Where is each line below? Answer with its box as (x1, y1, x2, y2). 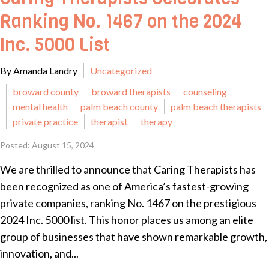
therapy (141, 116, 172, 127)
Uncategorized (90, 65, 152, 76)
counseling (183, 86, 227, 97)
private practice (13, 116, 78, 127)
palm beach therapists (171, 101, 261, 112)
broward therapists (91, 86, 171, 97)
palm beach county (80, 101, 158, 112)
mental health (13, 101, 68, 112)
